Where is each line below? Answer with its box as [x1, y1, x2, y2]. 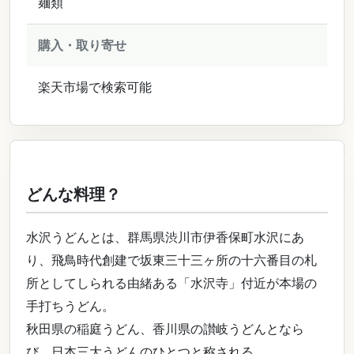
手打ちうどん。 [26, 298, 115, 314]
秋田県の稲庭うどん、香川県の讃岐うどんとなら [26, 321, 304, 337]
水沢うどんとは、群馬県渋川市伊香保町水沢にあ [26, 229, 304, 245]
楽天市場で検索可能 [38, 79, 152, 95]
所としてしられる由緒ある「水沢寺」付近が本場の [26, 275, 317, 291]
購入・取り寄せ [38, 37, 126, 53]
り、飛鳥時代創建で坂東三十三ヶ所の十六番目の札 [26, 252, 317, 268]
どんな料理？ [26, 185, 121, 204]
